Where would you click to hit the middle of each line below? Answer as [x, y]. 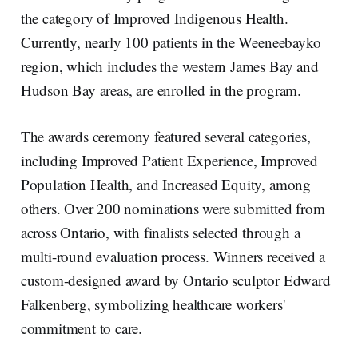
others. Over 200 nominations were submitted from [173, 208]
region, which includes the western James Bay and [169, 66]
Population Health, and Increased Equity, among [165, 184]
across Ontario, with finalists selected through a [160, 232]
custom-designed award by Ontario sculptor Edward [175, 280]
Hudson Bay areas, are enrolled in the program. [161, 89]
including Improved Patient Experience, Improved [169, 160]
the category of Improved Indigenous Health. [154, 18]
